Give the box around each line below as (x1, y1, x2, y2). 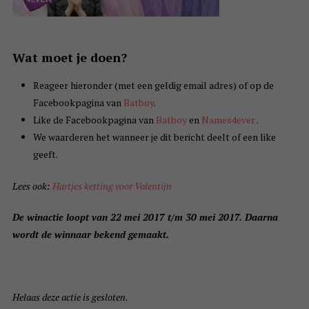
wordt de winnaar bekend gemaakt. (12, 228, 169, 241)
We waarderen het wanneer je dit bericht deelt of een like (32, 130, 276, 144)
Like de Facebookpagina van (32, 113, 156, 127)
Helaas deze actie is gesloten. (12, 290, 128, 304)
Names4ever (201, 113, 255, 127)
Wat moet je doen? (12, 49, 127, 66)
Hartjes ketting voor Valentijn (52, 179, 172, 193)
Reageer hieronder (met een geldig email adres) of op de (32, 79, 274, 92)
